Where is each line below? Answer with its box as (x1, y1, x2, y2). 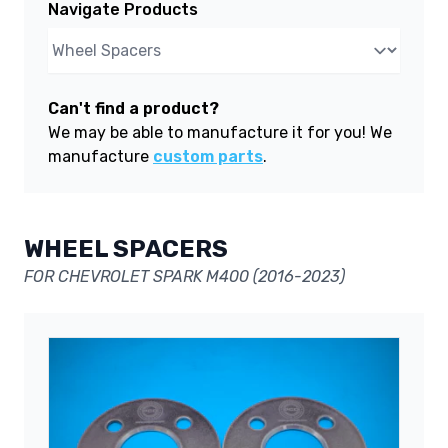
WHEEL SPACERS (24, 234, 228, 263)
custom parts (153, 146, 263, 166)
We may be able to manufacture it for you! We (48, 122, 392, 142)
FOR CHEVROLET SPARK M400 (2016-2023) (24, 266, 345, 286)
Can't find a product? (48, 98, 219, 118)
